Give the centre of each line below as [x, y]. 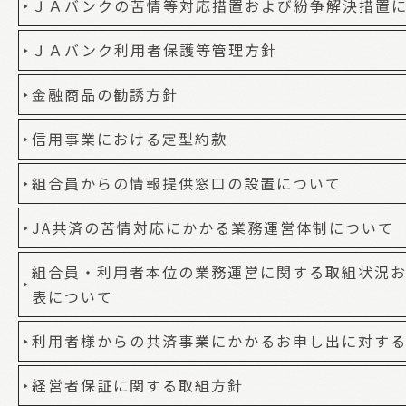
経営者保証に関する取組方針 [138, 385]
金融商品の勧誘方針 [105, 94]
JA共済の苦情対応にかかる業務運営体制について [213, 227]
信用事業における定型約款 [130, 138]
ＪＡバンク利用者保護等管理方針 [155, 49]
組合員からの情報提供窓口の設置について [187, 183]
